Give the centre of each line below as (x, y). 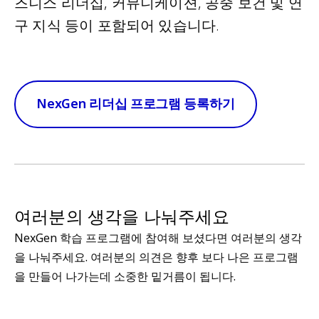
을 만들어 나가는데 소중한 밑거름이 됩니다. (125, 277)
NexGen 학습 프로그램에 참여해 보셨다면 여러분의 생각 (158, 239)
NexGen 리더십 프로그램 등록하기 (136, 104)
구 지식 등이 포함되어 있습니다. (117, 26)
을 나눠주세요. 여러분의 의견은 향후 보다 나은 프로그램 (156, 258)
